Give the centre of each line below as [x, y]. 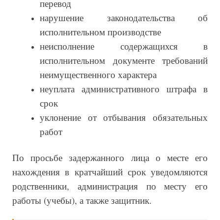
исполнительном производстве [100, 31]
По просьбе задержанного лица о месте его [110, 157]
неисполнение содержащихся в [124, 46]
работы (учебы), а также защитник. [82, 200]
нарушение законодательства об [124, 17]
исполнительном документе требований [124, 60]
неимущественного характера [98, 74]
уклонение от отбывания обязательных [124, 117]
